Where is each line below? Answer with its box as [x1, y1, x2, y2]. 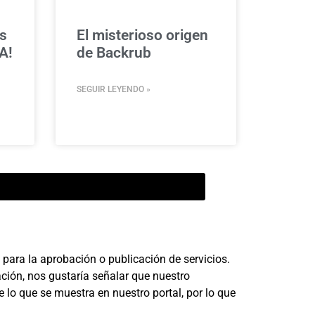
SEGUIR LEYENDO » [76, 84, 150, 94]
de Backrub [76, 44, 151, 61]
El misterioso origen [76, 26, 208, 44]
